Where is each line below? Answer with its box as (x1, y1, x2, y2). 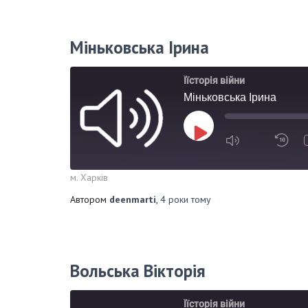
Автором (70, 193, 109, 206)
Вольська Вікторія (70, 260, 206, 282)
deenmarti (109, 193, 156, 206)
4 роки (160, 193, 188, 206)
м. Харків (70, 171, 108, 184)
